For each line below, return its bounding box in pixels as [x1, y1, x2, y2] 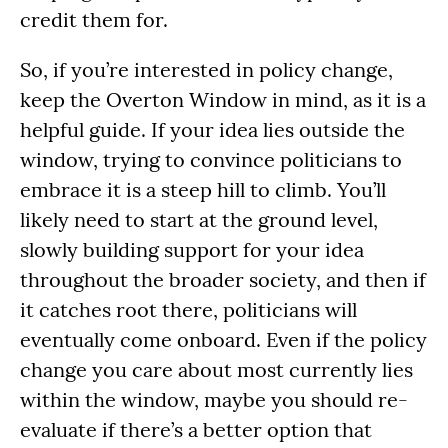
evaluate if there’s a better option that [20, 416, 372, 442]
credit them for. [20, 6, 168, 32]
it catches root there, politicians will [20, 296, 357, 322]
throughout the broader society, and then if [20, 266, 426, 292]
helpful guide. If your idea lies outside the [20, 116, 405, 142]
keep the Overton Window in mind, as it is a [20, 86, 426, 112]
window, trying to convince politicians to [20, 146, 402, 172]
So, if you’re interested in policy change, [20, 56, 393, 82]
